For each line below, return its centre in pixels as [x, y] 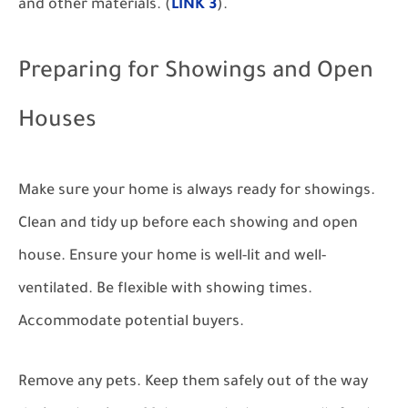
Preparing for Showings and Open [196, 73]
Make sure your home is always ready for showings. [197, 191]
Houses [57, 122]
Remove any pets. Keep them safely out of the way [193, 382]
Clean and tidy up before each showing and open [188, 224]
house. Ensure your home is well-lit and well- [172, 257]
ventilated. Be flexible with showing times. [165, 290]
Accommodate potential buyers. [131, 322]
